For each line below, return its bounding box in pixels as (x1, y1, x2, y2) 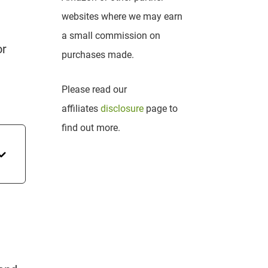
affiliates (61, 103, 100, 115)
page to (145, 103, 178, 115)
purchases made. (61, 49, 134, 60)
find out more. (61, 122, 120, 134)
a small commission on (61, 30, 160, 41)
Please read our (61, 84, 127, 96)
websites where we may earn (61, 11, 182, 22)
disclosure (100, 103, 146, 115)
